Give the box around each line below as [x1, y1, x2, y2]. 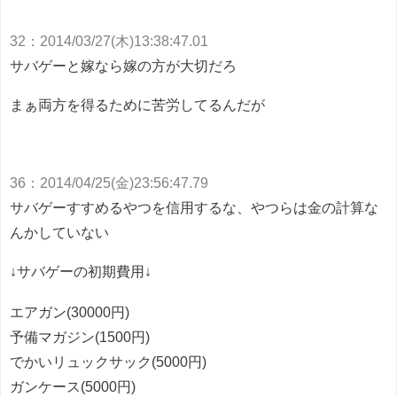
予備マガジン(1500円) [10, 330, 150, 345]
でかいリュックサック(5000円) [10, 354, 206, 370]
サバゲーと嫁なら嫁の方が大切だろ [10, 58, 237, 74]
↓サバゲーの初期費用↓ [10, 264, 152, 279]
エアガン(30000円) [10, 305, 129, 320]
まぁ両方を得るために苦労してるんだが [10, 97, 265, 113]
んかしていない [10, 225, 109, 240]
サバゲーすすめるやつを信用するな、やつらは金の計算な [10, 200, 378, 215]
